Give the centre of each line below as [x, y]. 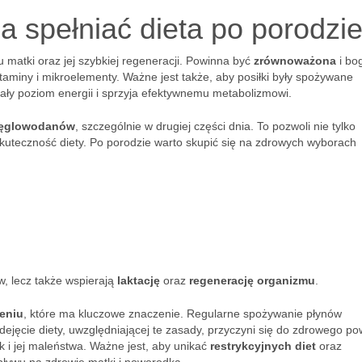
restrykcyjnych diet [263, 346]
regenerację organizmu [252, 280]
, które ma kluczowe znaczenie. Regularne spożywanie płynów [183, 314]
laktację [139, 280]
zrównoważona [295, 61]
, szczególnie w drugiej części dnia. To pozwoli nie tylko [215, 126]
